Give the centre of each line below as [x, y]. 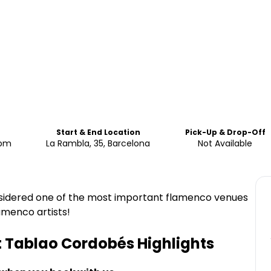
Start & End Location [98, 132]
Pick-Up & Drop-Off [225, 132]
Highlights [174, 243]
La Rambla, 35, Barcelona [98, 143]
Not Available [225, 143]
